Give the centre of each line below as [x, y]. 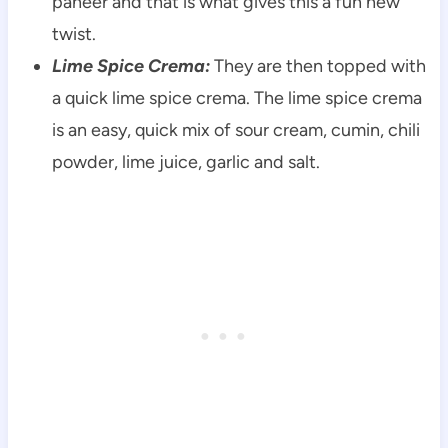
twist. [73, 33]
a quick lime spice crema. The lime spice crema [236, 97]
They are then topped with [319, 65]
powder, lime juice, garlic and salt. [185, 161]
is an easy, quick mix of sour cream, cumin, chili [235, 129]
